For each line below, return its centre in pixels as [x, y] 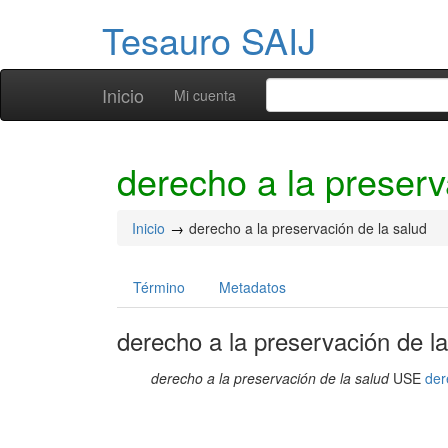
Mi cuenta [205, 95]
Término [159, 287]
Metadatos [252, 287]
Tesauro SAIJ [209, 39]
